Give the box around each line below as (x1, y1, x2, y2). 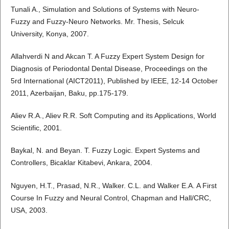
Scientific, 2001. (10, 124, 62, 132)
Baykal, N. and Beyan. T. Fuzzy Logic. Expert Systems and (10, 146, 200, 155)
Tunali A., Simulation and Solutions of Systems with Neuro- (10, 5, 199, 14)
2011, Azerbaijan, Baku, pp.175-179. (10, 89, 128, 98)
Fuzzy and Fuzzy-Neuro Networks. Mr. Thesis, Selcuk (10, 17, 184, 26)
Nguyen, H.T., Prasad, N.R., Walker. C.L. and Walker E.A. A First (10, 181, 217, 190)
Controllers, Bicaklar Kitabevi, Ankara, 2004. (10, 158, 152, 167)
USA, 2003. (10, 205, 48, 214)
